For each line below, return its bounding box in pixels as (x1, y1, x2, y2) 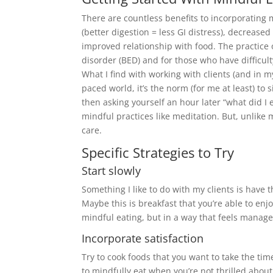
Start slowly (82, 163, 141, 179)
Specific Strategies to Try (82, 143, 235, 162)
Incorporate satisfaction (82, 231, 204, 246)
